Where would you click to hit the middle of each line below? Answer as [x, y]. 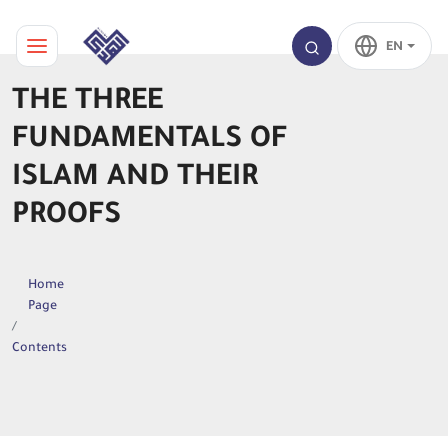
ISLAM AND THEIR [135, 179]
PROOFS [66, 217]
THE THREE [87, 103]
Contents [39, 349]
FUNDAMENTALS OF [149, 141]
